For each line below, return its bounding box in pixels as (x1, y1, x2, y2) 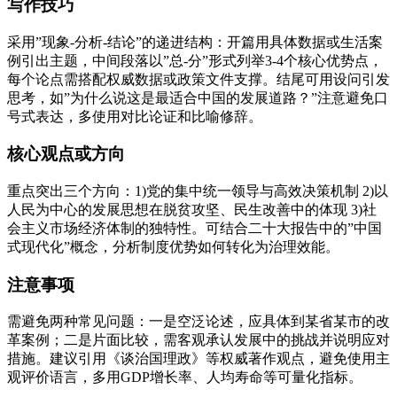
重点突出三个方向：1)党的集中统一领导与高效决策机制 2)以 (7, 183, 388, 199)
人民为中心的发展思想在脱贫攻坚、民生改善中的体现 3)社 (7, 202, 377, 218)
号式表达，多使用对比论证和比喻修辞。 (7, 108, 262, 124)
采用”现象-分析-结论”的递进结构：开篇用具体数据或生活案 (7, 34, 383, 50)
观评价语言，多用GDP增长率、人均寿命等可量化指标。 (7, 370, 362, 385)
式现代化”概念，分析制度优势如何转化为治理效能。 (7, 239, 339, 255)
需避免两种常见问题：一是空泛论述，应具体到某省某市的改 (7, 314, 390, 330)
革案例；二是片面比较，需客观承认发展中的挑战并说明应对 (7, 332, 390, 348)
